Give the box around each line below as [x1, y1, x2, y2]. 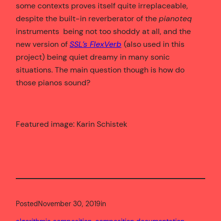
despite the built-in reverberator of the [16, 13, 159, 24]
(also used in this [124, 38, 184, 49]
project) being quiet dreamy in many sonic [16, 51, 170, 62]
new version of [16, 38, 70, 49]
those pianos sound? [16, 77, 90, 88]
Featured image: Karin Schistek [16, 119, 127, 130]
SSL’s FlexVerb [70, 38, 121, 49]
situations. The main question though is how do [16, 64, 184, 75]
